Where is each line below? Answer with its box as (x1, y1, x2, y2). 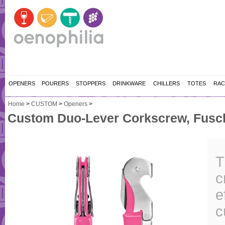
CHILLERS (153, 80, 180, 86)
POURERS (42, 80, 69, 86)
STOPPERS (76, 80, 105, 86)
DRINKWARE (113, 80, 146, 86)
